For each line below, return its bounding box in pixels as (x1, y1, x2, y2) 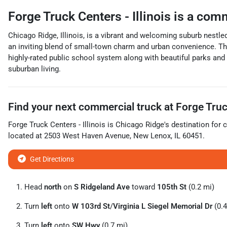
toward (130, 182, 157, 192)
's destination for (164, 120, 221, 129)
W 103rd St (72, 202, 110, 211)
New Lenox (133, 131, 171, 140)
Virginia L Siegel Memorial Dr (113, 202, 212, 211)
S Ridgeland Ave (74, 182, 130, 192)
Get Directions (30, 155, 74, 163)
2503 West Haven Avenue (44, 131, 130, 140)
